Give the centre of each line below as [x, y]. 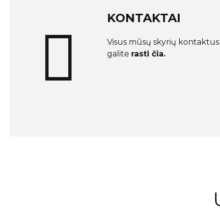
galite [119, 54]
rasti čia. [148, 54]
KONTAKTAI [144, 18]
